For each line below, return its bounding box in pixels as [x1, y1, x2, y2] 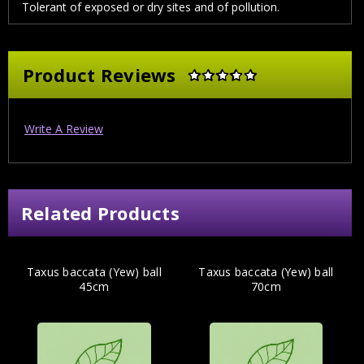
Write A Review [24, 120, 103, 136]
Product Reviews [22, 63, 176, 88]
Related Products [20, 200, 180, 225]
